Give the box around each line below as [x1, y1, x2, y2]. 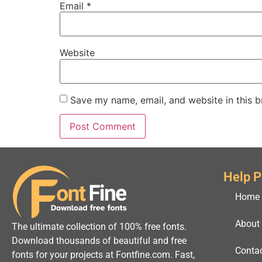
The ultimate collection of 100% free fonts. [12, 220, 187, 232]
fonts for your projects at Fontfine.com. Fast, [12, 249, 195, 260]
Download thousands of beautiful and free [12, 235, 187, 246]
